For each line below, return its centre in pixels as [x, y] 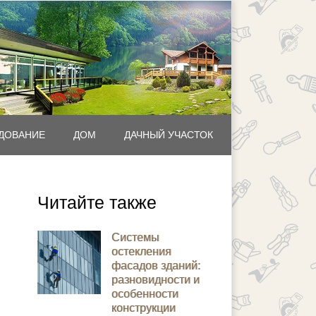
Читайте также [97, 202]
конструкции [144, 308]
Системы [135, 237]
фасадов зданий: [156, 266]
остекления [141, 251]
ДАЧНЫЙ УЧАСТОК [169, 135]
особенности [145, 294]
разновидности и [156, 280]
